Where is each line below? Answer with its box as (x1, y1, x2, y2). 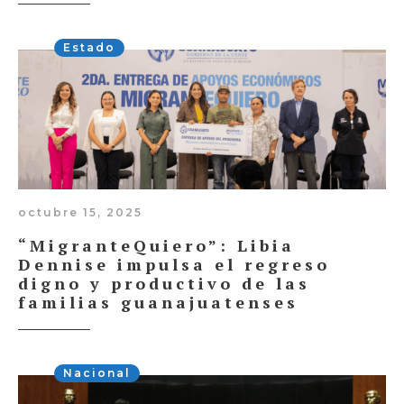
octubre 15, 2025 (18, 205, 142, 219)
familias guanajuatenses (18, 290, 298, 313)
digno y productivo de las (18, 271, 310, 294)
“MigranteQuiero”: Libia (18, 234, 295, 256)
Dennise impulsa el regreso (18, 252, 330, 275)
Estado (63, 41, 115, 55)
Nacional (63, 365, 131, 380)
